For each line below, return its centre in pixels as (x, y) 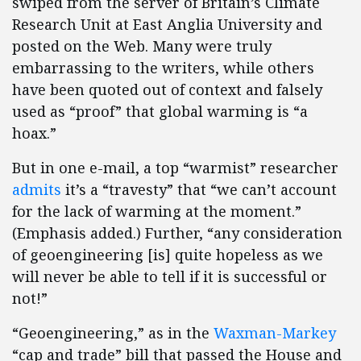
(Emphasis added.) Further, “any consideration (177, 233)
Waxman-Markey (275, 333)
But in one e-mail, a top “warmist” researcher (175, 168)
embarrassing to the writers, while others (163, 68)
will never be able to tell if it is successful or (170, 276)
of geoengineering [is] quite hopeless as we (168, 255)
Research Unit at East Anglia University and (167, 24)
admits (37, 189)
